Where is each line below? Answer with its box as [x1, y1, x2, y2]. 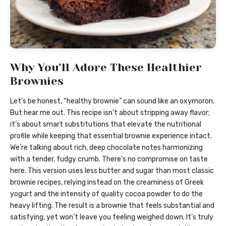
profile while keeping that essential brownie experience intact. [10, 131, 212, 140]
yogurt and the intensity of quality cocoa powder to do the [10, 189, 203, 198]
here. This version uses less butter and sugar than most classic [10, 166, 214, 175]
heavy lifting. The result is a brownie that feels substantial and [10, 201, 214, 210]
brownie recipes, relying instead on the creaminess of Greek [10, 178, 204, 187]
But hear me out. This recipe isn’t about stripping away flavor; [10, 108, 210, 117]
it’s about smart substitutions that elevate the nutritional [10, 120, 201, 129]
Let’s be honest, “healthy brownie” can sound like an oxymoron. [10, 96, 214, 105]
